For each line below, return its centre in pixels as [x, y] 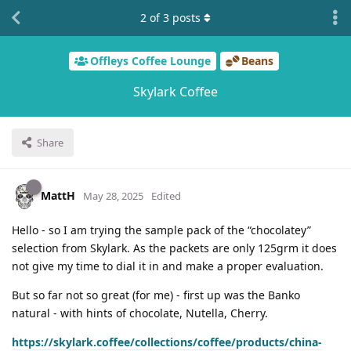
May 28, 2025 [113, 195]
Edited [166, 195]
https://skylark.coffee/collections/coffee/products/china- [167, 342]
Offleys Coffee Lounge [150, 61]
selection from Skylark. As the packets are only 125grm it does [174, 248]
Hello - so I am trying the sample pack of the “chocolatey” [161, 230]
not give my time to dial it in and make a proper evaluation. [168, 266]
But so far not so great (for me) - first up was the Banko [156, 295]
